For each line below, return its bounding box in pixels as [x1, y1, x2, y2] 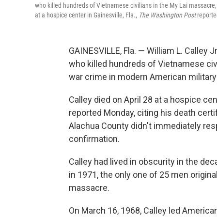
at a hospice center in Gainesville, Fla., [35, 11, 139, 19]
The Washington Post [139, 11, 196, 19]
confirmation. [69, 134, 120, 144]
